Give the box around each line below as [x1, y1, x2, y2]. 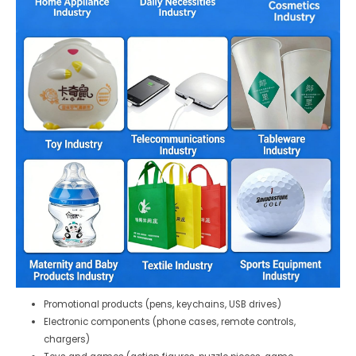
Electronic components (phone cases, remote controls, [44, 315, 296, 328]
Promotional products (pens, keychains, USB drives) [44, 298, 282, 311]
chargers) [44, 333, 91, 346]
